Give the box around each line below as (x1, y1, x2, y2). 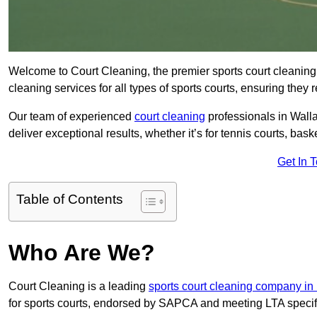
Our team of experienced (8, 110, 134, 123)
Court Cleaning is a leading (8, 280, 149, 293)
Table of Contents (16, 192, 123, 207)
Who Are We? (8, 240, 155, 266)
